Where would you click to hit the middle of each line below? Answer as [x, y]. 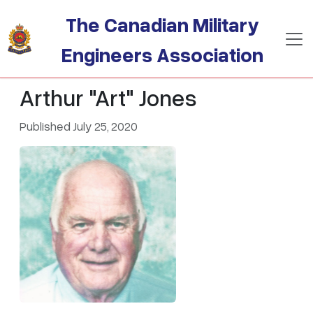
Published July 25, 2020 [79, 126]
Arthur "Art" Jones [108, 97]
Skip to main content [66, 10]
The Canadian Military [163, 24]
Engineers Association [163, 54]
